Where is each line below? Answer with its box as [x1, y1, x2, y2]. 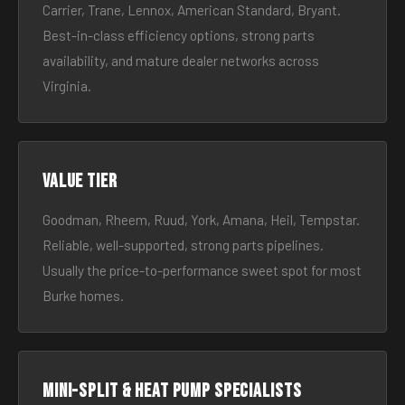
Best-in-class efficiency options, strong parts [42, 27, 315, 43]
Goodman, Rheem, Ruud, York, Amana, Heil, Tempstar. [42, 212, 360, 228]
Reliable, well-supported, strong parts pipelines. [42, 237, 324, 253]
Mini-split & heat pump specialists [42, 380, 302, 402]
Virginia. [42, 78, 91, 94]
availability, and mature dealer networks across [42, 52, 319, 69]
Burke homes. [42, 287, 124, 304]
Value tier [42, 170, 118, 193]
